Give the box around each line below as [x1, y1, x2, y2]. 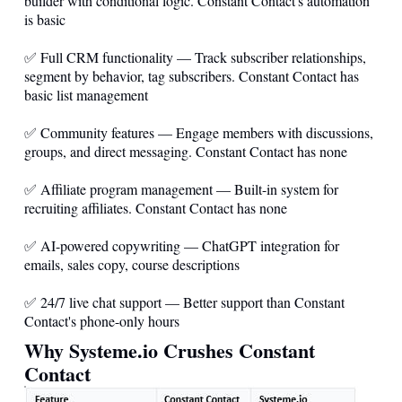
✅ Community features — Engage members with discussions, [24, 123, 373, 142]
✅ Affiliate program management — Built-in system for [24, 179, 338, 198]
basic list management [24, 85, 148, 104]
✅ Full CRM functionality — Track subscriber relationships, [24, 48, 366, 66]
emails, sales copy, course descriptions [24, 255, 240, 274]
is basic [24, 10, 66, 29]
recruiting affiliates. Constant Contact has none [24, 198, 287, 217]
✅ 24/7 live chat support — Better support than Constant [24, 293, 345, 311]
